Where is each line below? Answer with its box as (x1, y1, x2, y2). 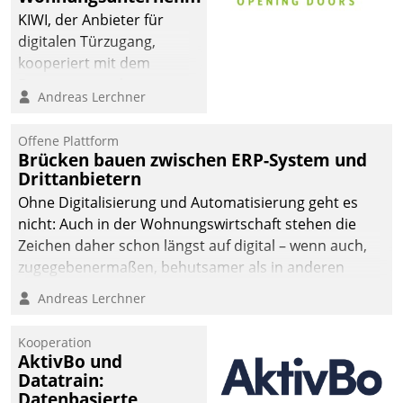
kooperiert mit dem (18, 53, 150, 74)
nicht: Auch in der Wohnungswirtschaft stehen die (18, 214, 356, 235)
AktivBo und (18, 348, 122, 373)
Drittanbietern (18, 166, 141, 191)
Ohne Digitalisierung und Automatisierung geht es (18, 193, 358, 213)
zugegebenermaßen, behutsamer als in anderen (18, 257, 345, 278)
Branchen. (18, 279, 87, 300)
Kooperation (18, 333, 92, 351)
